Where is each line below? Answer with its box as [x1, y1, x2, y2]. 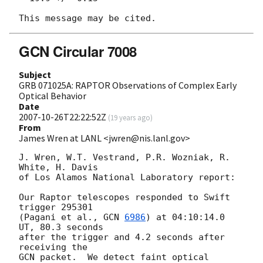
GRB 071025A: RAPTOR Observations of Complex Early [19, 79, 237, 91]
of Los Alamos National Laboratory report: [19, 171, 235, 183]
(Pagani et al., [19, 211, 103, 222]
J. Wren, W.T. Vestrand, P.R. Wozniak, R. [19, 151, 230, 163]
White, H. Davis [19, 161, 98, 173]
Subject [19, 68, 51, 80]
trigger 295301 [19, 201, 93, 213]
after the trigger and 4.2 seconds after [19, 231, 225, 242]
